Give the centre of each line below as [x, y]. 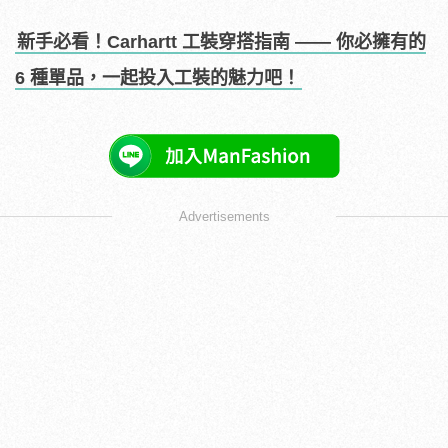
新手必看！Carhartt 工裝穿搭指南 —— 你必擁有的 [221, 42]
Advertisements [224, 217]
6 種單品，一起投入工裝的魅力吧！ [157, 78]
